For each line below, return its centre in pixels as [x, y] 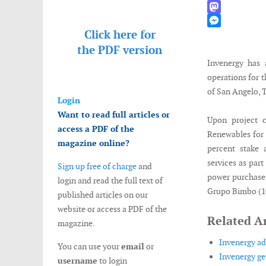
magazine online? [94, 143]
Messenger [226, 34]
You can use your [89, 246]
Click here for [120, 35]
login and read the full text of [110, 180]
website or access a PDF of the [112, 209]
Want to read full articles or [114, 115]
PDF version [130, 50]
